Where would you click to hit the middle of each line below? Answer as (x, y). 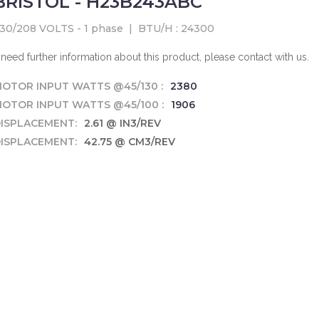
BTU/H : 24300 (176, 28)
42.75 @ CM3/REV (129, 142)
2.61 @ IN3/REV (122, 123)
